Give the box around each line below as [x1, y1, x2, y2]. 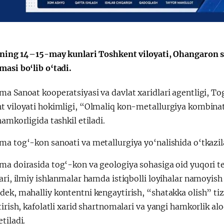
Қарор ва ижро [153, 53, 220, 65]
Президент [36, 53, 86, 65]
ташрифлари [36, 65, 94, 77]
